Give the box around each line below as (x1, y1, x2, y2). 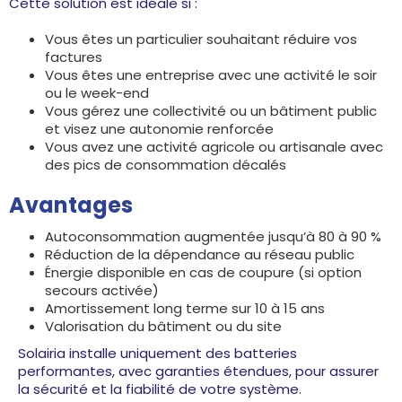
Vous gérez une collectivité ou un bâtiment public (45, 101, 377, 120)
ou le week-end (45, 83, 149, 102)
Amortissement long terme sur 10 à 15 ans (45, 299, 325, 318)
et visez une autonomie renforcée (45, 119, 274, 138)
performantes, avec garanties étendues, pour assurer (18, 362, 379, 380)
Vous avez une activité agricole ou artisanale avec (45, 137, 383, 156)
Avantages (9, 190, 133, 220)
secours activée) (45, 281, 159, 300)
